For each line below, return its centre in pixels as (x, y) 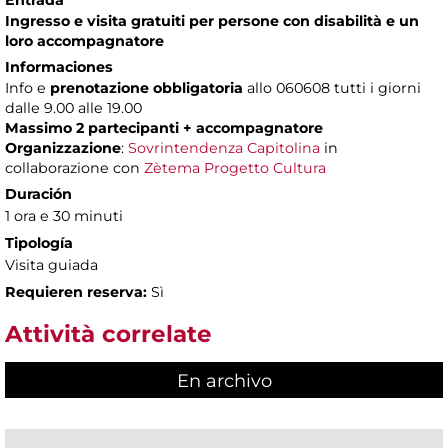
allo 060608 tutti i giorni (332, 88)
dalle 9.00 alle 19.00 (73, 108)
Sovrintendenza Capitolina (224, 148)
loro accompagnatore (84, 41)
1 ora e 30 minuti (64, 216)
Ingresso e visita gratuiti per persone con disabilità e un (212, 21)
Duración (38, 194)
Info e (27, 88)
